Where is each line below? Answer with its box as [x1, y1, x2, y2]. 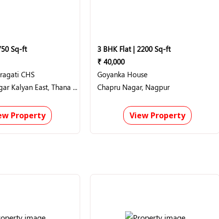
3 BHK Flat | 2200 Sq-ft [97, 44, 171, 54]
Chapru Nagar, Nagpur [97, 82, 170, 92]
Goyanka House [97, 69, 148, 79]
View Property [129, 110, 185, 121]
